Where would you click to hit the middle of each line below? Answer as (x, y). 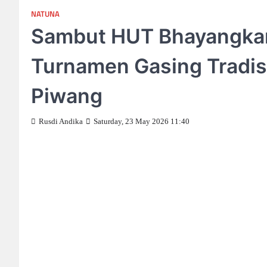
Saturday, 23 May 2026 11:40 (142, 122)
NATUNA (45, 14)
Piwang (67, 96)
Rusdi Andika (61, 122)
